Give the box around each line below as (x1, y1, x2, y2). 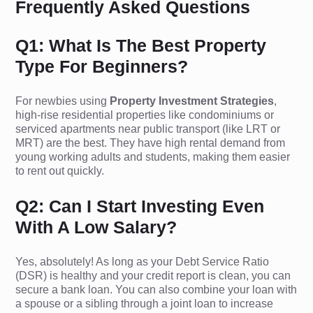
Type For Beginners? (15, 57, 189, 76)
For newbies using (15, 95, 110, 107)
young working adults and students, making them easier (15, 151, 291, 163)
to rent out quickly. (15, 165, 105, 177)
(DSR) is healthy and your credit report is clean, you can (15, 270, 291, 282)
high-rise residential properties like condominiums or (15, 109, 275, 121)
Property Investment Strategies (110, 95, 275, 107)
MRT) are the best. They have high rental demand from (15, 137, 286, 149)
